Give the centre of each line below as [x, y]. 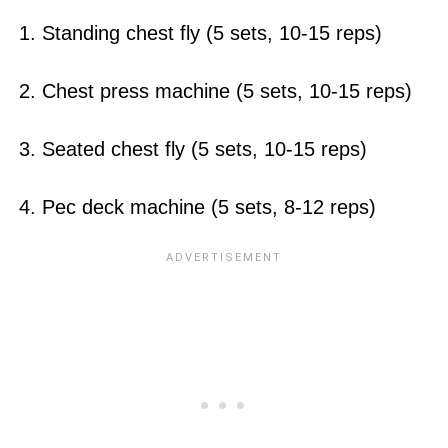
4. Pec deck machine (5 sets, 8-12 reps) [197, 206]
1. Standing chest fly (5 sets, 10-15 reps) [200, 32]
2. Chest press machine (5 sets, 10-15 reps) [215, 90]
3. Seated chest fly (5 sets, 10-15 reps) [192, 148]
